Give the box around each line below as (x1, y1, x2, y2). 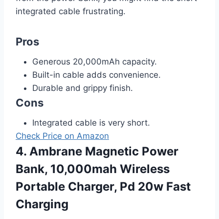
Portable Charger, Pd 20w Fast (16, 179, 191, 194)
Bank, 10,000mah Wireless (16, 162, 170, 176)
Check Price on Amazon (16, 131, 109, 141)
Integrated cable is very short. (32, 118, 150, 128)
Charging (16, 197, 68, 212)
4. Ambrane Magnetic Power (16, 144, 178, 159)
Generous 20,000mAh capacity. (32, 57, 157, 67)
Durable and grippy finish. (32, 83, 133, 93)
